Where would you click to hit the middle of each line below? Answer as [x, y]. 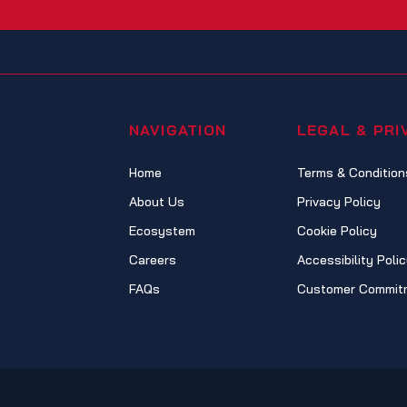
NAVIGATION [178, 130]
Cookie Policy [337, 231]
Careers [152, 260]
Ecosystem [162, 231]
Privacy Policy [338, 202]
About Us [156, 202]
